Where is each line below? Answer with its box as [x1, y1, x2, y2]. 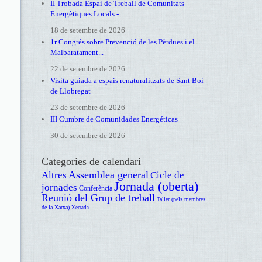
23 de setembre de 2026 [50, 103, 125, 112]
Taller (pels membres [156, 196, 205, 202]
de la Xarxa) [41, 204, 70, 211]
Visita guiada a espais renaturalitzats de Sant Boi [50, 76, 204, 85]
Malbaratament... [50, 48, 104, 57]
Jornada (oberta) [113, 179, 198, 194]
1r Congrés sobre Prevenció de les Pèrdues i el [50, 37, 195, 46]
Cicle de [150, 170, 184, 181]
